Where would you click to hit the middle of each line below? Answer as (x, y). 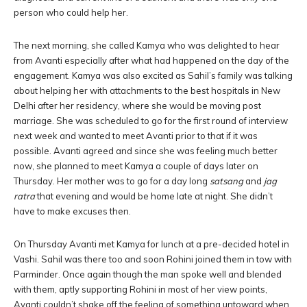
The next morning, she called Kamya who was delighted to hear (147, 45)
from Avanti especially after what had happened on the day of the (151, 60)
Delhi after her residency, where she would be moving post (137, 106)
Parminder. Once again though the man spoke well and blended (148, 274)
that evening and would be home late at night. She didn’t (154, 196)
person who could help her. (71, 12)
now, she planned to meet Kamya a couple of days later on (136, 166)
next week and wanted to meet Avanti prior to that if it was (136, 136)
